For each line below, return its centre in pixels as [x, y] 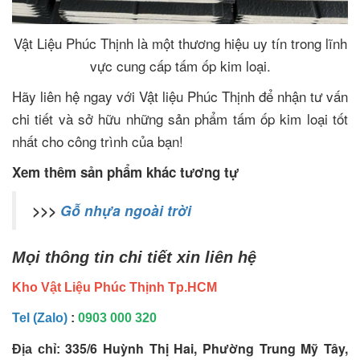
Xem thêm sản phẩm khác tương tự [125, 172]
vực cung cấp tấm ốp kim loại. [180, 66]
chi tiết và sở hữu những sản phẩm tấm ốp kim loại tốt [180, 119]
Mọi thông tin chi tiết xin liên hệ [134, 258]
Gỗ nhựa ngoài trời [126, 211]
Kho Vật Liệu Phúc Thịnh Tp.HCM [115, 288]
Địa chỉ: [39, 350]
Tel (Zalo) [40, 318]
